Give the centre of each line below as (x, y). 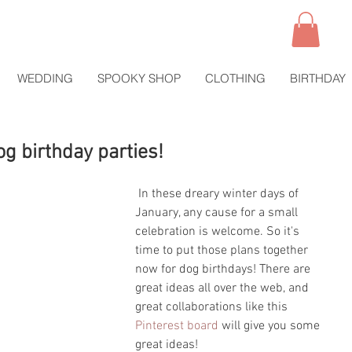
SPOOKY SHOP (139, 79)
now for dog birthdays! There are (224, 270)
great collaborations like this (213, 308)
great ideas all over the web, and (224, 289)
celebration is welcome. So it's (219, 232)
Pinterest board (177, 326)
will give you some (271, 326)
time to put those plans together (223, 251)
